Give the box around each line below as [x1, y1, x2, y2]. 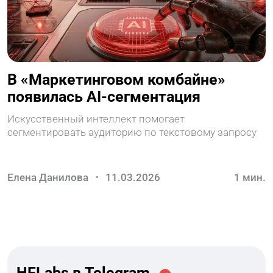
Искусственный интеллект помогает [7, 112, 185, 125]
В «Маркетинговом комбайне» [7, 70, 226, 88]
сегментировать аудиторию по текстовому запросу [7, 126, 257, 138]
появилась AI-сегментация [7, 87, 201, 105]
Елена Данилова [7, 171, 89, 183]
